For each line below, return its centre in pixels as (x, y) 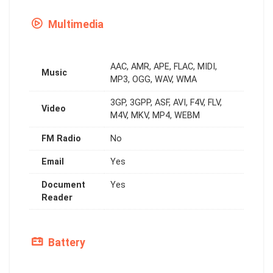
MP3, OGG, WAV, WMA (154, 79)
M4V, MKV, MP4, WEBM (155, 115)
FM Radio (61, 138)
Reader (57, 197)
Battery (66, 242)
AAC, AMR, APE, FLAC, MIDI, (164, 66)
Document (63, 185)
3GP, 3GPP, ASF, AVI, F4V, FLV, (166, 102)
